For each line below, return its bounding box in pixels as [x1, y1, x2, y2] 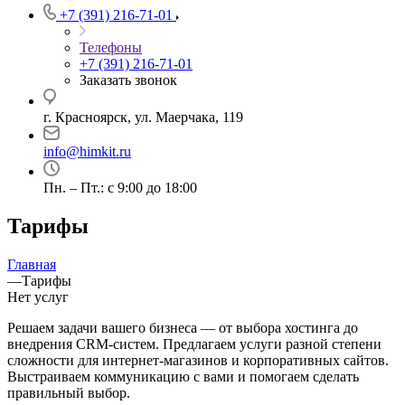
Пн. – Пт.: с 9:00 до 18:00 [43, 180, 197, 195]
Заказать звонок [80, 72, 177, 88]
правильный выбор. [7, 384, 130, 400]
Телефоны [80, 40, 142, 55]
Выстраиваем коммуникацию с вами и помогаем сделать [7, 368, 359, 384]
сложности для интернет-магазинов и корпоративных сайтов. [7, 352, 389, 368]
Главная [7, 256, 56, 272]
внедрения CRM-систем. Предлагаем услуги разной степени [7, 335, 381, 352]
